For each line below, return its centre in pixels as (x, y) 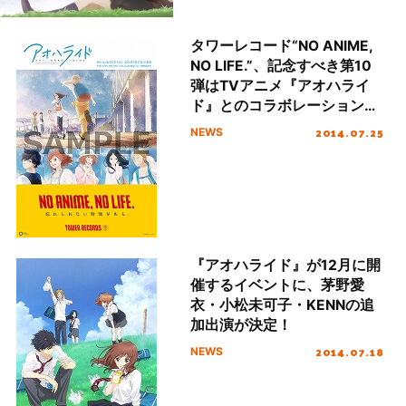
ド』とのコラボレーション (278, 105)
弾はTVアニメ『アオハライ (280, 85)
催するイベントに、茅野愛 (278, 285)
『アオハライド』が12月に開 (286, 266)
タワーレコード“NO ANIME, (282, 45)
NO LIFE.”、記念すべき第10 (281, 65)
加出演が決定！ (242, 325)
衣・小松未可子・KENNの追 (283, 305)
